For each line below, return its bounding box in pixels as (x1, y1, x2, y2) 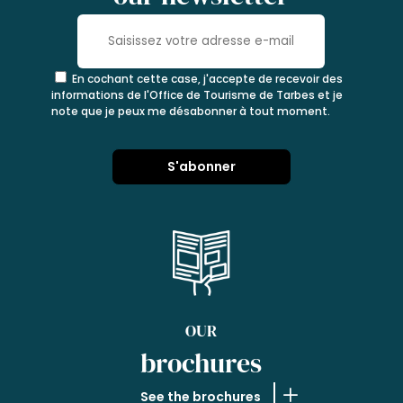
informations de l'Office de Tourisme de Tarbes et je (50, 86, 343, 103)
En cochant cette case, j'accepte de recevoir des (71, 70, 343, 86)
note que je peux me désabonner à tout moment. (50, 103, 330, 119)
